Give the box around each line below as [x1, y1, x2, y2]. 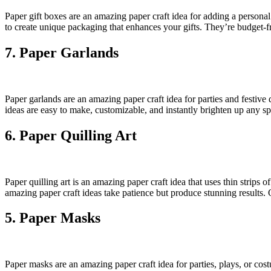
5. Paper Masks [5, 210, 100, 226]
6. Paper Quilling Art [5, 127, 137, 143]
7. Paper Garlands [5, 44, 119, 60]
